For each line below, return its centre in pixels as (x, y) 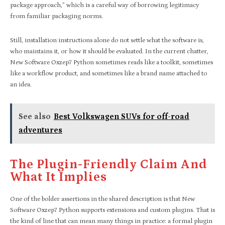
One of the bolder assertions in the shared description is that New (102, 199)
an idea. (21, 84)
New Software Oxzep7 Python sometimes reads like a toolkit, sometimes (111, 62)
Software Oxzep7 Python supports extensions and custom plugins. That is (113, 210)
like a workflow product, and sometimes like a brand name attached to (108, 73)
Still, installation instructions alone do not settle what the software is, (107, 40)
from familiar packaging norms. (57, 16)
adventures (40, 130)
